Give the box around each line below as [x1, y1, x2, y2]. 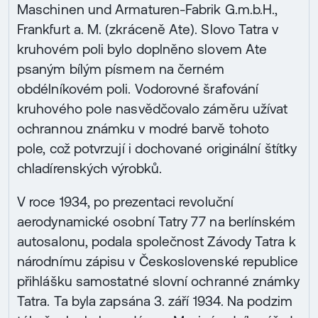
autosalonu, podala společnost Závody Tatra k [17, 234, 296, 250]
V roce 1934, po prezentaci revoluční [17, 194, 234, 210]
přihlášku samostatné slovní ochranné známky [17, 273, 300, 290]
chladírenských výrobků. [17, 160, 162, 177]
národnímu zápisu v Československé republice [17, 253, 299, 270]
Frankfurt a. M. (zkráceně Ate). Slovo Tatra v [17, 21, 279, 38]
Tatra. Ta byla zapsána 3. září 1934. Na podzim [17, 293, 292, 309]
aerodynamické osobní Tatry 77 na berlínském [17, 214, 296, 230]
